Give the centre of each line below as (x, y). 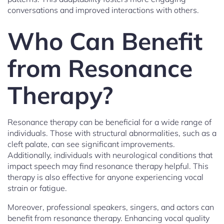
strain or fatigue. (37, 188)
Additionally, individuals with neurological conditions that (110, 155)
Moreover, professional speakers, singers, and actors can (111, 207)
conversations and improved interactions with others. (103, 10)
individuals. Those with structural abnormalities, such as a (112, 133)
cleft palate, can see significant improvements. (91, 144)
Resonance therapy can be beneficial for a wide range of (109, 122)
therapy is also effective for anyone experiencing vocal (105, 177)
